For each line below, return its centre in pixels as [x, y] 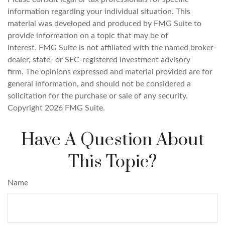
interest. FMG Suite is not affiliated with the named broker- [112, 48]
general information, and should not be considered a [99, 84]
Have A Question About [113, 140]
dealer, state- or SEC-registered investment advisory [99, 60]
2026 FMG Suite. [75, 108]
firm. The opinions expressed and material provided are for [110, 72]
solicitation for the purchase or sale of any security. [98, 96]
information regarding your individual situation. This [99, 12]
